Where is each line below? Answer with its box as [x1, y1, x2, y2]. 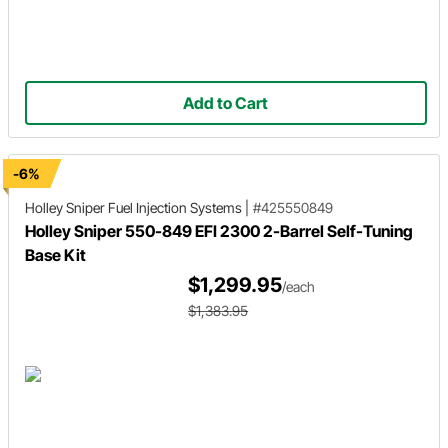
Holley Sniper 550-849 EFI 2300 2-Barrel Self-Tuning [25, 221, 413, 241]
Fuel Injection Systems [105, 199, 245, 216]
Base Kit [25, 245, 86, 265]
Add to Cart [183, 93, 269, 114]
